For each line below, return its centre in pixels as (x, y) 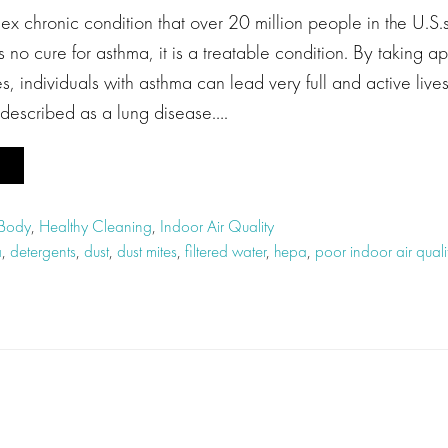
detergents (43, 251)
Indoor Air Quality (217, 226)
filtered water (225, 251)
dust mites (147, 251)
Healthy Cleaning (95, 226)
